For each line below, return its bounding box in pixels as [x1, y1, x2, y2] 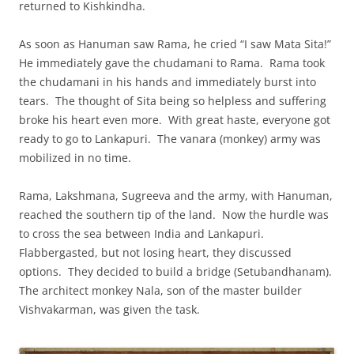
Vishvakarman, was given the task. [19, 302, 200, 317]
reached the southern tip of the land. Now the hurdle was [19, 207, 329, 222]
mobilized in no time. [19, 150, 131, 165]
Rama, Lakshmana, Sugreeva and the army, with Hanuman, [19, 188, 333, 203]
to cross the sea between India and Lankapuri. [19, 226, 267, 241]
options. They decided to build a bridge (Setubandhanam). [19, 264, 335, 279]
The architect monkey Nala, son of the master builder [19, 283, 302, 298]
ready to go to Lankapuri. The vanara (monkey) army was [19, 131, 321, 146]
